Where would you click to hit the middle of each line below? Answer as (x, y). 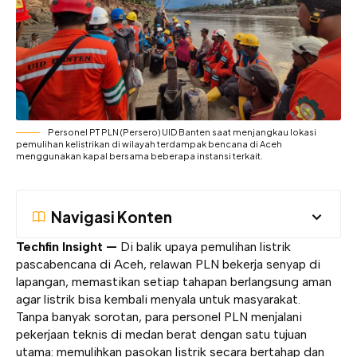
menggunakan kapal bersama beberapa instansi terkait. (139, 156)
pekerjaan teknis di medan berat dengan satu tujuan (161, 334)
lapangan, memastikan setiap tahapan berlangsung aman (174, 282)
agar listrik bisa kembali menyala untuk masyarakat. (158, 299)
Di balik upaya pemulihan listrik (206, 247)
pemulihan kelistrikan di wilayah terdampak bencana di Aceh (149, 144)
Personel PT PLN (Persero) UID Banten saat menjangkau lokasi (182, 132)
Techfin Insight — (68, 247)
